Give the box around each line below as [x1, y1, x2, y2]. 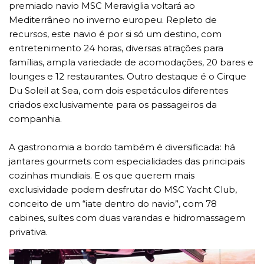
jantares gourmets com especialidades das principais [9, 156, 245, 167]
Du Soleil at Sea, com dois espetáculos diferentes [9, 85, 228, 97]
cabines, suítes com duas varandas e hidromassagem [9, 212, 245, 224]
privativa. [9, 226, 48, 238]
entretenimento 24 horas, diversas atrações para [9, 42, 223, 54]
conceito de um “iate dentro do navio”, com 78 [9, 198, 217, 210]
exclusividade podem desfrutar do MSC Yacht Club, [9, 184, 237, 196]
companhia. [9, 113, 62, 125]
